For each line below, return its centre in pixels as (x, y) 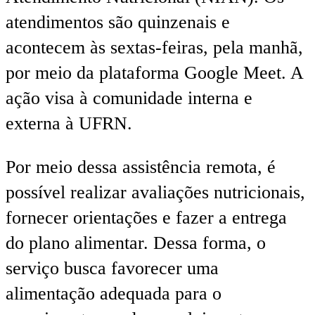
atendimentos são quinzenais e (118, 22)
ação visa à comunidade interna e (129, 98)
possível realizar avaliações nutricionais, (155, 192)
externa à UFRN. (69, 124)
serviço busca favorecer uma (112, 268)
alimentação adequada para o (114, 293)
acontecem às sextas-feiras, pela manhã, (154, 48)
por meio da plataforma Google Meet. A (154, 73)
